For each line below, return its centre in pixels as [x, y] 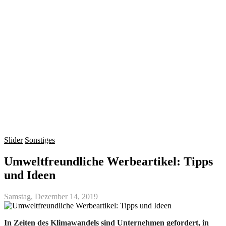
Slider [13, 140]
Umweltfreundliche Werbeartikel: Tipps [108, 161]
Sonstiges [40, 140]
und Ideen [30, 175]
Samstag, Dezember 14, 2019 [51, 196]
